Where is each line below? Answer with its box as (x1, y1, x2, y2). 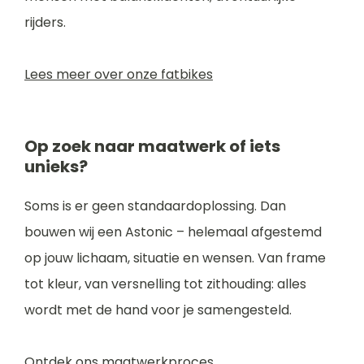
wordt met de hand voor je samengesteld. (24, 301, 292, 319)
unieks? (24, 155, 88, 178)
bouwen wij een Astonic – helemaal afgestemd (24, 223, 322, 241)
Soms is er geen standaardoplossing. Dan (24, 197, 286, 215)
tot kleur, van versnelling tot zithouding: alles (24, 275, 306, 293)
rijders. (24, 13, 66, 32)
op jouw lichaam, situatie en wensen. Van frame (24, 249, 326, 267)
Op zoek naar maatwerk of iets (24, 135, 280, 158)
